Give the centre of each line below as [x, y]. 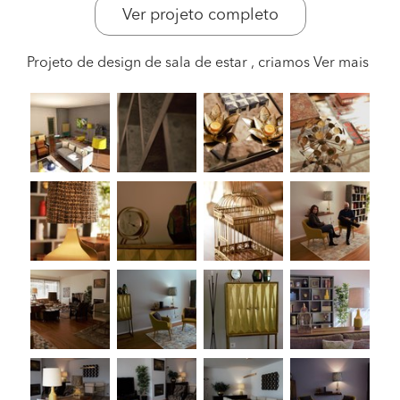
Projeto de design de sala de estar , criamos [170, 63]
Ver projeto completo [200, 15]
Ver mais [341, 63]
